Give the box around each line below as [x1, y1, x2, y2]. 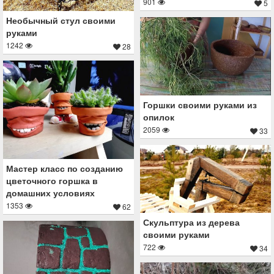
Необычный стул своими [6, 14, 116, 27]
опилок [143, 111, 174, 124]
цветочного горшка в [6, 174, 98, 187]
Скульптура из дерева [143, 215, 240, 228]
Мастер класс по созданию [6, 161, 123, 174]
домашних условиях [6, 186, 95, 199]
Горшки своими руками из [143, 98, 257, 111]
